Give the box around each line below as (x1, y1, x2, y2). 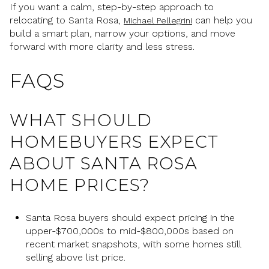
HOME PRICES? (10, 174, 150, 195)
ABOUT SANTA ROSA (10, 153, 198, 174)
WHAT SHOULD (10, 109, 152, 130)
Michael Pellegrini (124, 15, 192, 25)
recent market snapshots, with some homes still (25, 238, 241, 250)
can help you (192, 14, 252, 26)
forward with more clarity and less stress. (10, 40, 195, 52)
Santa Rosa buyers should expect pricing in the (25, 212, 235, 224)
